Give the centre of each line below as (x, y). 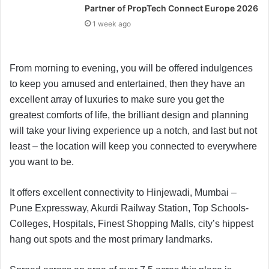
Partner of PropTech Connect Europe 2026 (172, 8)
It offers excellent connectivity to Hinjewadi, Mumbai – (123, 192)
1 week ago (112, 23)
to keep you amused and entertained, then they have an (127, 83)
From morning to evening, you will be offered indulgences (131, 68)
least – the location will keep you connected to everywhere (133, 146)
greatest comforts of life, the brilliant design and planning (129, 115)
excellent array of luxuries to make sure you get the (117, 99)
